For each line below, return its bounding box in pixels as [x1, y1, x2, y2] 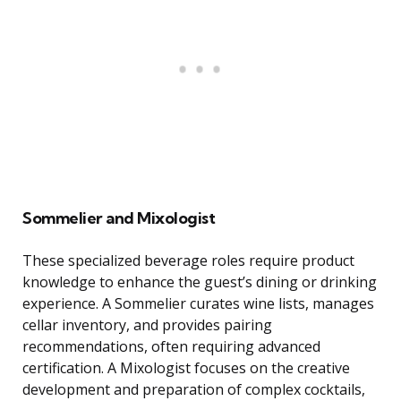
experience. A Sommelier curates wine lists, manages [22, 294, 374, 314]
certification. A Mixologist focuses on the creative [22, 358, 350, 379]
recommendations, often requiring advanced [22, 337, 320, 357]
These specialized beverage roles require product [22, 251, 354, 271]
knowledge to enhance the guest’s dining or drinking [22, 272, 377, 293]
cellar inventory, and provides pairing [22, 315, 272, 336]
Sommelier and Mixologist [22, 208, 215, 229]
